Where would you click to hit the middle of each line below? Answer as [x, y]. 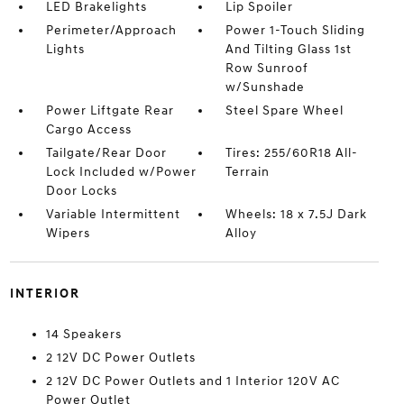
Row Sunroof [267, 68]
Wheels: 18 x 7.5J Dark [297, 214]
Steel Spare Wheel [285, 110]
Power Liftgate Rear [110, 110]
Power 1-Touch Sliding [296, 30]
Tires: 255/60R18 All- [292, 152]
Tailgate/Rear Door [106, 152]
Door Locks [81, 190]
